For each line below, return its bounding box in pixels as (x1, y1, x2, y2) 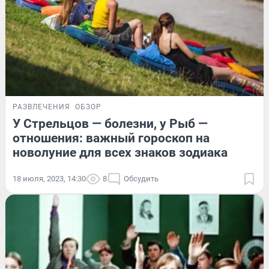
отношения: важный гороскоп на (13, 131, 210, 146)
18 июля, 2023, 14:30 (13, 174, 86, 184)
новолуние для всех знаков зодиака (13, 145, 228, 160)
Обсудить (124, 174, 159, 184)
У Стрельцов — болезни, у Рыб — (13, 116, 208, 131)
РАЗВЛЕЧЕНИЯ (13, 103, 70, 112)
